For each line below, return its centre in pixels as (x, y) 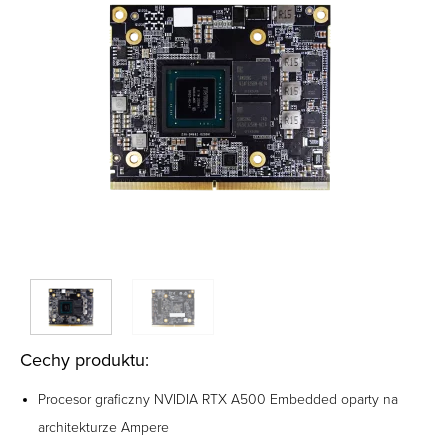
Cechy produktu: (84, 360)
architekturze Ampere (103, 427)
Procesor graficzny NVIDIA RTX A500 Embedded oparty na (218, 399)
